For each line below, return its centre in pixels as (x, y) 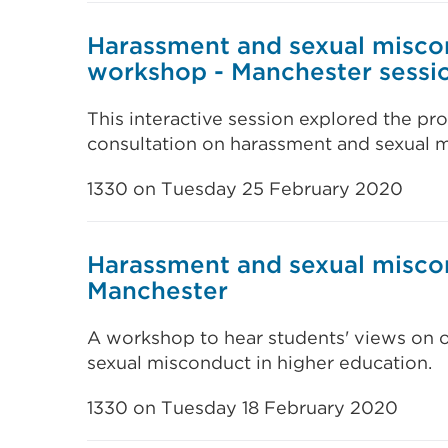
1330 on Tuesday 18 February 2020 (242, 407)
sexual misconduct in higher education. (259, 362)
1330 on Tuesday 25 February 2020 (245, 188)
